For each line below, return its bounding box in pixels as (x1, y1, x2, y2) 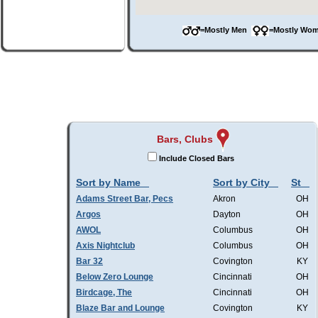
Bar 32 (76, 256, 103, 266)
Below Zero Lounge (76, 272, 153, 282)
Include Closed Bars (157, 154, 238, 163)
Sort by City (213, 177, 270, 188)
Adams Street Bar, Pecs (76, 194, 173, 204)
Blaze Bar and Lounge (76, 303, 165, 313)
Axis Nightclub (76, 241, 135, 251)
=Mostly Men (200, 26, 251, 34)
